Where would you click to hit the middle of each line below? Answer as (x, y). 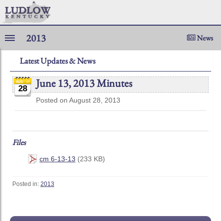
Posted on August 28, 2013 (78, 100)
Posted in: (26, 184)
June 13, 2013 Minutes (84, 83)
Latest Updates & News (57, 61)
